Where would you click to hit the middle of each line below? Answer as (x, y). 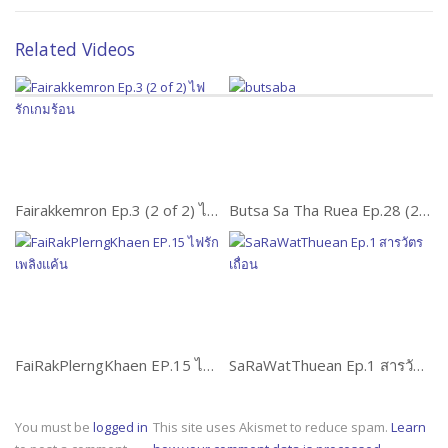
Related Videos (75, 49)
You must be (54, 426)
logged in (120, 426)
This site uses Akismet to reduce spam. (272, 426)
